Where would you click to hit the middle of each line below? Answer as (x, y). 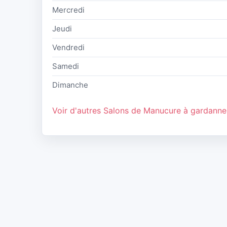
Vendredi (68, 48)
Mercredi (68, 10)
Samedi (66, 66)
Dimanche (70, 85)
